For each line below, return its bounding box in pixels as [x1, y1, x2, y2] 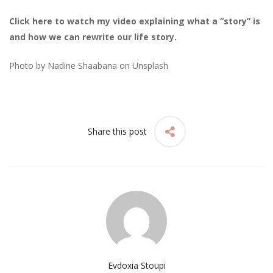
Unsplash [132, 60, 168, 72]
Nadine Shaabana [48, 60, 117, 72]
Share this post [87, 126, 147, 138]
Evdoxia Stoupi [107, 260, 166, 272]
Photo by [9, 60, 48, 72]
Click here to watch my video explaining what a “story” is [9, 15, 260, 27]
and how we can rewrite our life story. [9, 31, 177, 43]
